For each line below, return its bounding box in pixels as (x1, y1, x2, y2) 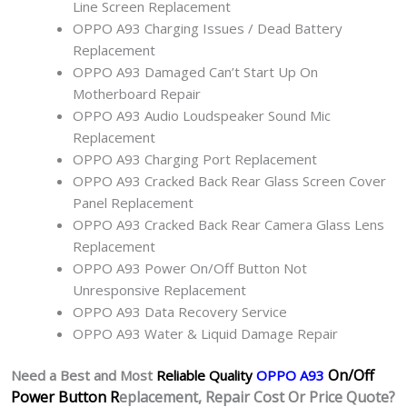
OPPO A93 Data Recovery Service (72, 302, 287, 321)
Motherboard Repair (72, 84, 201, 103)
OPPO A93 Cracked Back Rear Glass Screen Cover (72, 171, 386, 190)
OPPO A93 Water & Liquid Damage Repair (72, 323, 338, 342)
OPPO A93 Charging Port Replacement (72, 149, 317, 168)
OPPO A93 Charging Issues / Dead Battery (72, 18, 342, 37)
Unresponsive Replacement (72, 280, 246, 299)
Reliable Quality (156, 366, 256, 385)
